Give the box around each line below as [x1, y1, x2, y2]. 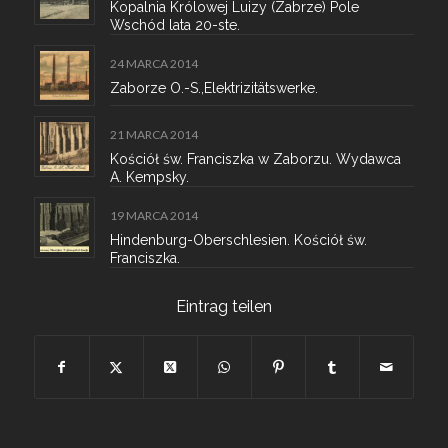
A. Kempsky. [109, 169, 189, 186]
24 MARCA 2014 [109, 56, 198, 72]
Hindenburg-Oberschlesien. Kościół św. [109, 232, 367, 249]
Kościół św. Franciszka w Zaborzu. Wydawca [109, 151, 401, 168]
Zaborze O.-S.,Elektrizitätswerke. [109, 80, 318, 97]
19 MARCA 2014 [109, 208, 198, 224]
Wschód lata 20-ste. [109, 17, 240, 34]
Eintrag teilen [175, 297, 272, 317]
